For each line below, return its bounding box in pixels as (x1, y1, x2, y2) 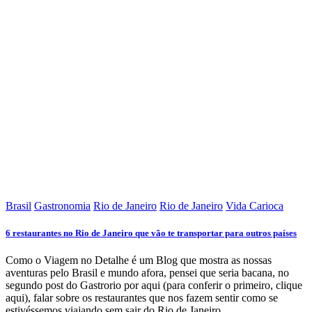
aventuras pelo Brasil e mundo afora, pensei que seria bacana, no (6, 267, 289, 279)
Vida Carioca (226, 199, 283, 212)
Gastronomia (34, 199, 91, 212)
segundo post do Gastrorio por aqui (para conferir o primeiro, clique (6, 279, 302, 292)
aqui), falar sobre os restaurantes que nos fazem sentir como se (6, 292, 278, 304)
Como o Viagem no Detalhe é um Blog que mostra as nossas (6, 254, 272, 267)
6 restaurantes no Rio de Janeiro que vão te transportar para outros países (6, 227, 297, 238)
